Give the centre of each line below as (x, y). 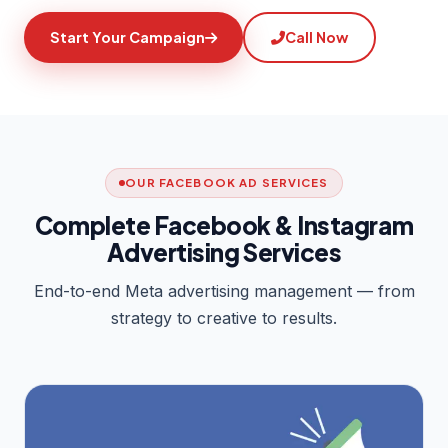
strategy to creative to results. (224, 318)
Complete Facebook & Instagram (224, 225)
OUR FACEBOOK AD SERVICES (227, 183)
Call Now (316, 37)
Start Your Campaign (127, 37)
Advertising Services (224, 252)
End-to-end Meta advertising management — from (224, 291)
